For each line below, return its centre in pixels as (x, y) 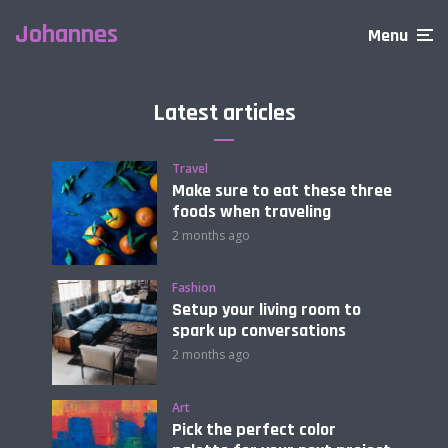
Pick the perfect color (253, 430)
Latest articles (224, 112)
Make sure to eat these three (281, 190)
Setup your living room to (266, 310)
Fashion (193, 288)
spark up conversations (258, 331)
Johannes (66, 34)
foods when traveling (251, 211)
